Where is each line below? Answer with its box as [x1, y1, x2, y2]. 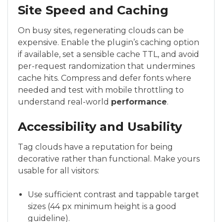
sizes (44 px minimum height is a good [28, 202, 176, 211]
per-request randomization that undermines [18, 61, 195, 71]
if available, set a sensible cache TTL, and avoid [18, 50, 199, 59]
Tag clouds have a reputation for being [18, 142, 173, 152]
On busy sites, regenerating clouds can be [18, 26, 184, 35]
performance [111, 97, 167, 107]
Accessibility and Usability [18, 119, 182, 134]
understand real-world [18, 97, 111, 107]
